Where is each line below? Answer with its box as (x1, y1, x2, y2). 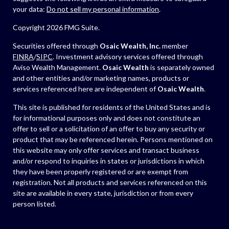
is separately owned (149, 63, 214, 72)
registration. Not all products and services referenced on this (13, 178, 207, 187)
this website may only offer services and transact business (13, 146, 199, 154)
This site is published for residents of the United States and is (13, 103, 211, 111)
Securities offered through (13, 41, 100, 50)
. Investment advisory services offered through (53, 52, 203, 61)
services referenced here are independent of (13, 84, 157, 93)
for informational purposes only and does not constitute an (13, 113, 200, 122)
